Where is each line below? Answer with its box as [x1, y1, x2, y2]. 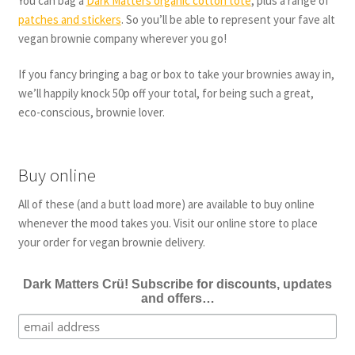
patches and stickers [17, 11, 121, 27]
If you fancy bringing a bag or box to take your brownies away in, [17, 67, 334, 82]
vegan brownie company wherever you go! [17, 30, 227, 46]
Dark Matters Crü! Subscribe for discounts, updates [23, 277, 332, 291]
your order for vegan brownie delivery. [17, 235, 205, 250]
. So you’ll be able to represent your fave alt [120, 11, 335, 27]
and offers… [140, 291, 215, 305]
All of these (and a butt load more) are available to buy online [17, 197, 315, 212]
